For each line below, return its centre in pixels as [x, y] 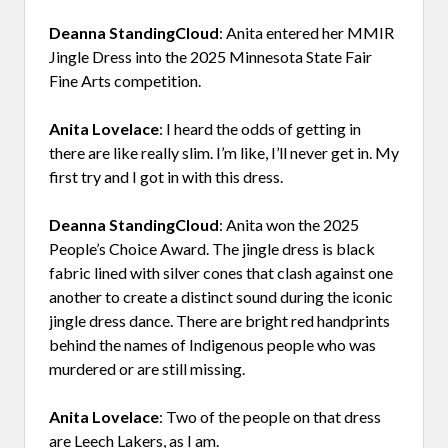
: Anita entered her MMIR [306, 32]
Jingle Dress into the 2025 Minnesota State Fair [210, 56]
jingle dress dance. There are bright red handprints [219, 320]
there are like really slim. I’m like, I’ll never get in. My [224, 152]
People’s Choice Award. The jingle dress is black [212, 248]
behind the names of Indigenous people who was [212, 344]
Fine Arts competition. [125, 80]
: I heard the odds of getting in [260, 128]
